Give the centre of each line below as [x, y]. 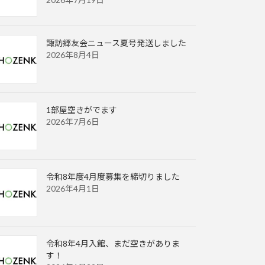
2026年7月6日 [73, 122]
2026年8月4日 [73, 55]
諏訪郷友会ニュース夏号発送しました [116, 43]
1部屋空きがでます [82, 110]
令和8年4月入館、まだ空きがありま [113, 244]
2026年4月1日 [73, 189]
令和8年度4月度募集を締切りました [113, 177]
